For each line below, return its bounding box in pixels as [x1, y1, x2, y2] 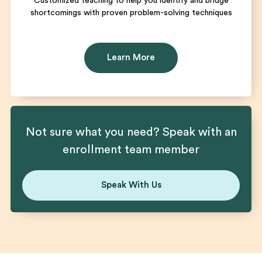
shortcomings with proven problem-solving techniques [30, 9, 232, 17]
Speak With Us [101, 181, 161, 189]
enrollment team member [63, 144, 199, 156]
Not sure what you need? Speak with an [25, 126, 237, 138]
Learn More [107, 53, 155, 62]
